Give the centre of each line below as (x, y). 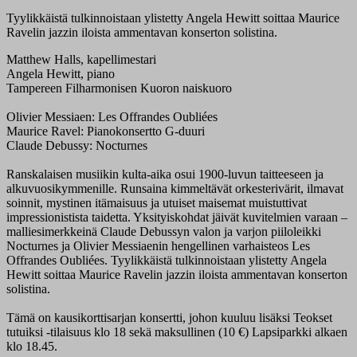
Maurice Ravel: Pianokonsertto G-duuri (106, 131)
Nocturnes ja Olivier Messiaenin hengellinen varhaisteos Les (158, 246)
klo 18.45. (32, 347)
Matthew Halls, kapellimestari (81, 60)
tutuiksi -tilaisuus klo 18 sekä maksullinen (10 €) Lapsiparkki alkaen (177, 332)
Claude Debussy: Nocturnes (77, 146)
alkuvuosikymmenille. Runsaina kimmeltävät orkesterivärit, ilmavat (175, 189)
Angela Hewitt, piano (61, 74)
